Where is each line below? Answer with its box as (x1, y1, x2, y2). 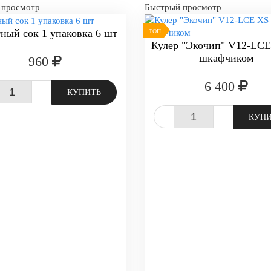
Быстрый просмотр (145, 2, 221, 12)
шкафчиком (199, 52, 253, 64)
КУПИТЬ (67, 88, 101, 97)
